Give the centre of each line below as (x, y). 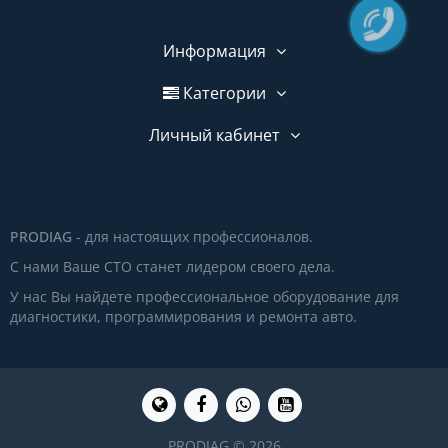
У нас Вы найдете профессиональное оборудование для (204, 296)
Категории (222, 93)
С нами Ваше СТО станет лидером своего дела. (172, 266)
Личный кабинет (214, 135)
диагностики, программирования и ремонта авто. (183, 316)
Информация (214, 51)
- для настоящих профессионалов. (192, 236)
